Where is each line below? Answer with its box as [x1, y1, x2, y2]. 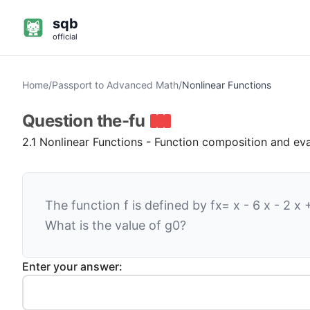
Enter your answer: [22, 259, 122, 273]
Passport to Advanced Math [52, 79, 179, 91]
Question [22, 111, 97, 131]
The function [45, 198, 124, 212]
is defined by [132, 198, 210, 212]
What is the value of [45, 218, 165, 232]
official [53, 32, 77, 42]
